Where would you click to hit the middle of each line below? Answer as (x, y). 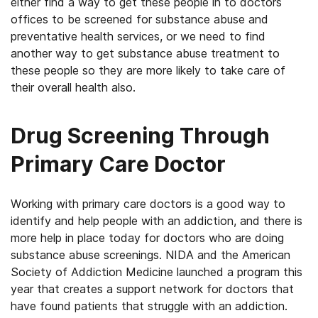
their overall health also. (73, 87)
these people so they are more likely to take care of (148, 70)
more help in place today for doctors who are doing (147, 238)
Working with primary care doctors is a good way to (148, 204)
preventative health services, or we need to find (138, 36)
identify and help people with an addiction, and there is (157, 221)
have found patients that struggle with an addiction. (149, 306)
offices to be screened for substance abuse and (139, 19)
